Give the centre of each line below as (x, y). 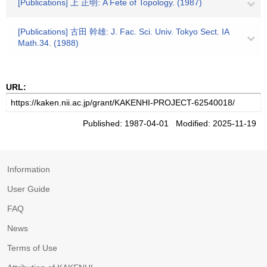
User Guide (29, 189)
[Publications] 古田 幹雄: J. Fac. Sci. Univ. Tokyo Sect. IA (123, 32)
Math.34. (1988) (48, 43)
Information (29, 169)
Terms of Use (32, 248)
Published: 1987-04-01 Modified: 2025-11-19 (172, 123)
